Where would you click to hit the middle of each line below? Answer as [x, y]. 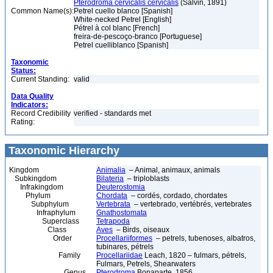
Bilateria [110, 179]
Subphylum [39, 204]
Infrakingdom [36, 187]
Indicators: [30, 105]
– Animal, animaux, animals [173, 170]
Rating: [23, 122]
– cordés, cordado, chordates [177, 196]
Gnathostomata [122, 213]
